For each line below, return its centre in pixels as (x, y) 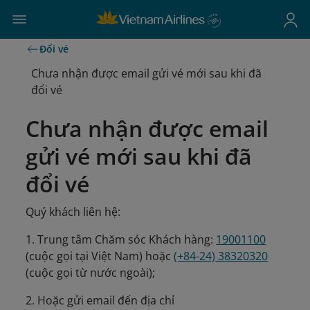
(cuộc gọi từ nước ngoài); (91, 273)
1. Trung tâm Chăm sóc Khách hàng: (121, 239)
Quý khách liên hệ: (73, 212)
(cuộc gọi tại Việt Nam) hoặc (100, 256)
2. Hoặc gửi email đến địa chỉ (100, 300)
